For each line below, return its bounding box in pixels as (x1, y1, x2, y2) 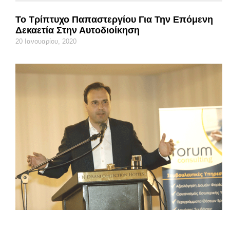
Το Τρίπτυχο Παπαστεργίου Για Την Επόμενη (15, 14, 213, 25)
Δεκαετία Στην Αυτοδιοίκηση (15, 25, 140, 35)
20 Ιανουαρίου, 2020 (15, 37, 76, 45)
